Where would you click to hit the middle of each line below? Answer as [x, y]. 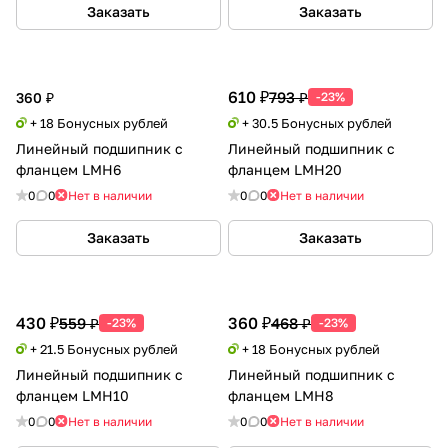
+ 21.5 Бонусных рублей [104, 348]
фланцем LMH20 [285, 169]
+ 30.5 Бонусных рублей [317, 122]
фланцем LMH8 [281, 395]
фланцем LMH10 [72, 395]
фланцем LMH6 [68, 169]
